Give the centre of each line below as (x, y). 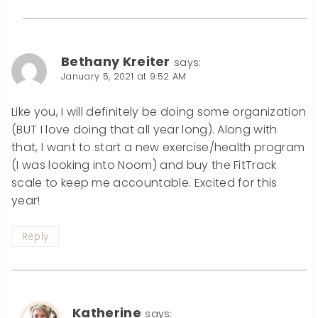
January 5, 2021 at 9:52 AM (124, 76)
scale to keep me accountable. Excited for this (144, 183)
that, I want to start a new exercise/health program (158, 147)
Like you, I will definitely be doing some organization (159, 112)
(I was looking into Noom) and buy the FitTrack (144, 165)
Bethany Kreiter (116, 61)
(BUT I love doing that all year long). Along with (144, 130)
